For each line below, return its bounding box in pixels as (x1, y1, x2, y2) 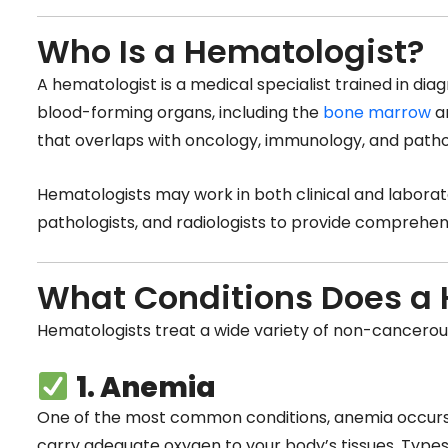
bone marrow (323, 101, 431, 125)
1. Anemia (75, 367, 216, 407)
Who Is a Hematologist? (37, 29, 424, 75)
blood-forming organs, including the (37, 101, 323, 125)
